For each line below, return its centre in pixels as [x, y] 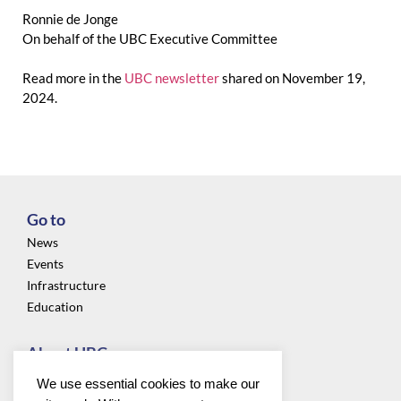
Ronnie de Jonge [70, 18]
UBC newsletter [173, 77]
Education [55, 306]
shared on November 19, [294, 77]
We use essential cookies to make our [148, 383]
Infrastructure [66, 285]
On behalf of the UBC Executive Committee [150, 38]
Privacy [48, 375]
